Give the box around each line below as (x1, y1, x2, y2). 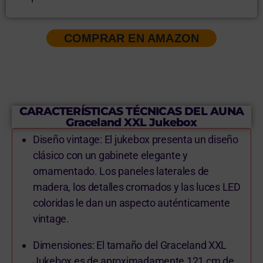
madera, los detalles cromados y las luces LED (33, 181, 241, 194)
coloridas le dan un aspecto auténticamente (33, 197, 230, 210)
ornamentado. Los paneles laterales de (33, 165, 210, 178)
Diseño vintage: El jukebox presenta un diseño (33, 133, 238, 146)
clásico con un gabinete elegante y (33, 149, 188, 162)
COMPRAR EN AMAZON (63, 32, 200, 45)
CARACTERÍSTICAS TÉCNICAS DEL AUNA (19, 104, 244, 119)
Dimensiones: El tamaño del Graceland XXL (33, 239, 227, 252)
